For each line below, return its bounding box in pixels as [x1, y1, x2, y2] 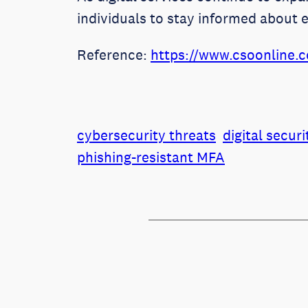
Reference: [77, 46, 151, 64]
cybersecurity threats [77, 126, 216, 144]
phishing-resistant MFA [77, 148, 225, 166]
